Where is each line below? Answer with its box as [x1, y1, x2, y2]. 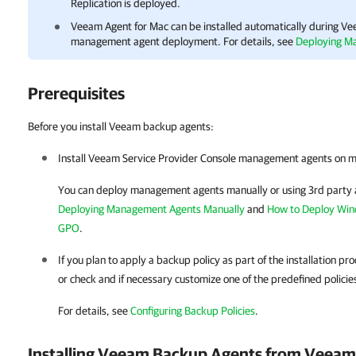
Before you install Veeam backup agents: [28, 120, 214, 133]
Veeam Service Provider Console [88, 152, 236, 164]
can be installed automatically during [168, 20, 341, 33]
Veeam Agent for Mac [71, 20, 168, 33]
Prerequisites [28, 83, 125, 103]
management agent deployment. [71, 35, 223, 48]
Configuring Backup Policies [130, 304, 255, 317]
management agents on [236, 152, 348, 164]
